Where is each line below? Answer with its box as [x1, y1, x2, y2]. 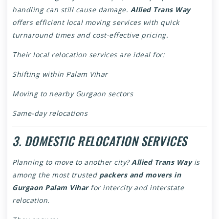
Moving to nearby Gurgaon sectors [12, 89, 133, 99]
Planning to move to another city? [12, 157, 131, 167]
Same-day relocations [12, 109, 88, 118]
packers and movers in [99, 170, 181, 180]
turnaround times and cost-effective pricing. [12, 30, 168, 40]
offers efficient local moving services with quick [12, 18, 179, 27]
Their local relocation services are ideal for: [12, 50, 165, 60]
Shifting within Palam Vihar [12, 69, 108, 79]
